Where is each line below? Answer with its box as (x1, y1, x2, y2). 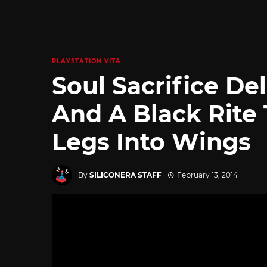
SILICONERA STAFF (89, 170, 162, 179)
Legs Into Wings (52, 127, 251, 156)
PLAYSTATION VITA (52, 57, 121, 65)
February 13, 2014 (176, 170, 238, 179)
